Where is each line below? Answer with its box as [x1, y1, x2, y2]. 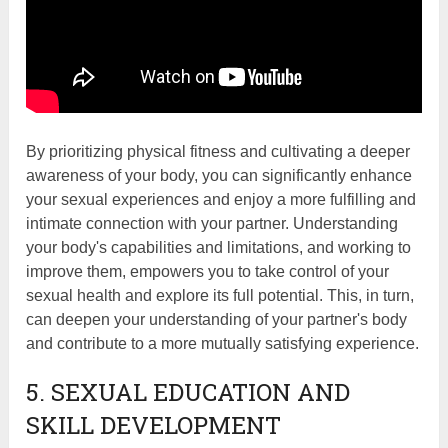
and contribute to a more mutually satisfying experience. [26, 335, 420, 353]
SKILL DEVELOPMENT [26, 409, 282, 442]
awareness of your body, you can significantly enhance [26, 167, 413, 185]
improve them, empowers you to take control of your [26, 263, 390, 281]
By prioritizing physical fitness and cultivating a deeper [26, 143, 411, 161]
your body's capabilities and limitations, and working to [26, 239, 412, 257]
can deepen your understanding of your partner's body [26, 311, 408, 329]
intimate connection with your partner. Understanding [26, 215, 399, 233]
